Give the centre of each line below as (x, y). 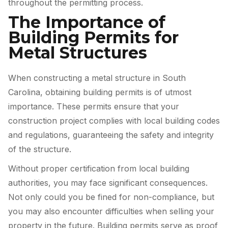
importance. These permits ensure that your (94, 106)
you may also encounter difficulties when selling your (111, 211)
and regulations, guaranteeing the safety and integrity (111, 135)
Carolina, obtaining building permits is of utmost (100, 92)
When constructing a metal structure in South (97, 78)
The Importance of (87, 22)
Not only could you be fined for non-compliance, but (111, 197)
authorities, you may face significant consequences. (108, 182)
